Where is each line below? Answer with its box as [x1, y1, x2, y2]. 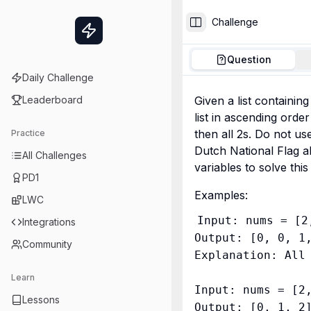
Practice [11, 128, 45, 138]
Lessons [22, 294, 60, 305]
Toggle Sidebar [194, 22, 269, 33]
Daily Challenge [22, 72, 94, 83]
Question [226, 53, 271, 65]
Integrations [22, 216, 76, 228]
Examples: [194, 188, 248, 202]
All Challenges [22, 149, 87, 161]
